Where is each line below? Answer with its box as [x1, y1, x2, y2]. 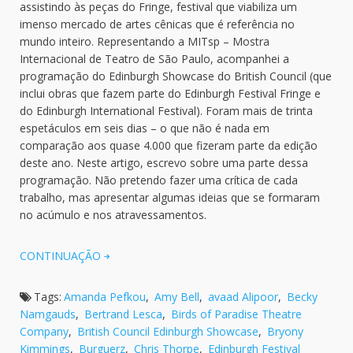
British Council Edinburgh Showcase [77, 324, 258, 339]
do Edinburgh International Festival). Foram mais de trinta [20, 103, 313, 118]
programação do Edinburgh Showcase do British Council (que [20, 69, 332, 84]
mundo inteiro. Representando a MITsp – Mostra [20, 34, 269, 49]
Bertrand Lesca [84, 307, 162, 321]
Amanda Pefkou [64, 289, 146, 304]
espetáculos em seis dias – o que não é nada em [20, 121, 269, 136]
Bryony [267, 324, 303, 339]
